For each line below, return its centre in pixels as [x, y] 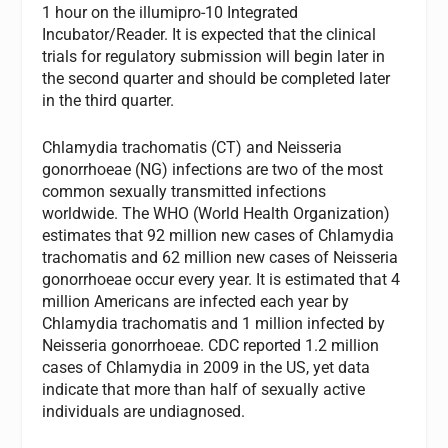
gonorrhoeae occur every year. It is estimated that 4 [221, 280]
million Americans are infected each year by [196, 302]
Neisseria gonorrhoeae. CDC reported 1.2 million [211, 346]
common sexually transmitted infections [184, 192]
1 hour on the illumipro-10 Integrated [170, 12]
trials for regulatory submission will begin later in [214, 56]
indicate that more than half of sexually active [204, 390]
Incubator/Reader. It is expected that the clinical [209, 34]
